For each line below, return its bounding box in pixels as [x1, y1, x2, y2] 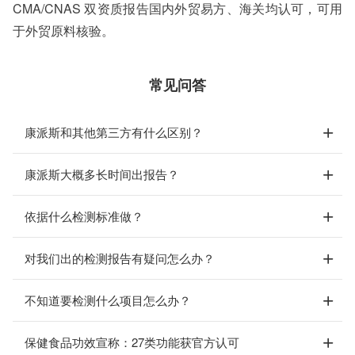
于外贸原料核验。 [13, 21, 114, 40]
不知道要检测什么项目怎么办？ [25, 292, 191, 308]
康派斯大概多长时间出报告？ [25, 166, 179, 182]
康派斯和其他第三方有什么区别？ [25, 124, 203, 140]
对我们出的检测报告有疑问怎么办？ [25, 250, 215, 266]
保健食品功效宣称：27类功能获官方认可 [25, 334, 239, 350]
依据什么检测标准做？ [25, 208, 143, 224]
